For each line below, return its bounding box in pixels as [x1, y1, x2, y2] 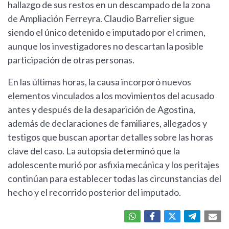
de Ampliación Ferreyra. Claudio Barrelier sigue [8, 13, 194, 25]
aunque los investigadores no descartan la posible [8, 40, 203, 52]
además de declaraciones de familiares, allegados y [8, 118, 207, 129]
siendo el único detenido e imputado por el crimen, [8, 27, 205, 38]
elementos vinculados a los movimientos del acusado [8, 90, 214, 102]
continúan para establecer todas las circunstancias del [8, 173, 221, 185]
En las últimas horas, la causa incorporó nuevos [8, 76, 191, 88]
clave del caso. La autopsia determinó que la [8, 145, 180, 157]
